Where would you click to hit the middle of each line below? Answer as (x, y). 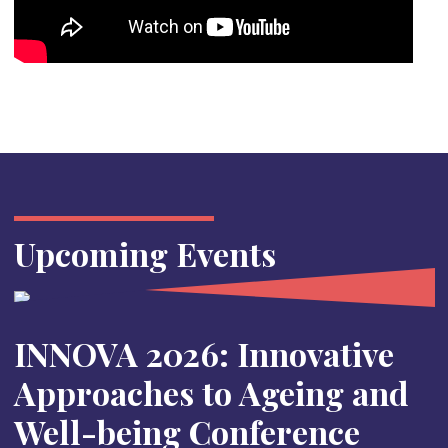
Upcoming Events (144, 254)
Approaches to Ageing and (211, 393)
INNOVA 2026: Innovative (203, 354)
